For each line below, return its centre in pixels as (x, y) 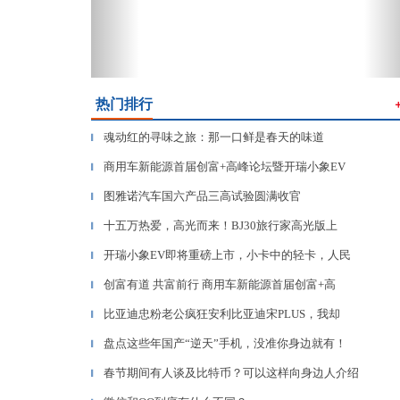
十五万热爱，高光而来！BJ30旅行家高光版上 (221, 225)
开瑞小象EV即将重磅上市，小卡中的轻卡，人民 (227, 255)
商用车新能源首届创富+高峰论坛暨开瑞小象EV (225, 167)
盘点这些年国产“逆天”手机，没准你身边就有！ (225, 343)
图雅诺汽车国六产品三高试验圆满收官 (202, 196)
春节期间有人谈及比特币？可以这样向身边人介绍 (231, 373)
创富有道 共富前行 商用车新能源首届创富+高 (220, 284)
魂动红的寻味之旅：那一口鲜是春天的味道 (214, 137)
